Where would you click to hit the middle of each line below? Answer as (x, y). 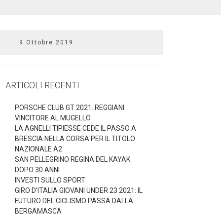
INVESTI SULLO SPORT (50, 180)
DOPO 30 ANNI (37, 170)
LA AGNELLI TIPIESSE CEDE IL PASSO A (75, 129)
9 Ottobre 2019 (46, 43)
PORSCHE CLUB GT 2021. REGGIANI (70, 108)
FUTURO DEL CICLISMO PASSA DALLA (74, 201)
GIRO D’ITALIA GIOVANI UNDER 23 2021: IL (79, 191)
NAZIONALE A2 (38, 149)
